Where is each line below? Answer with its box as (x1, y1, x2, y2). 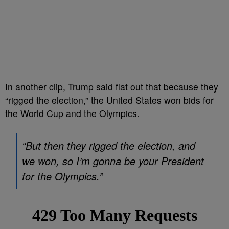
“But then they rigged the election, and (22, 138, 195, 153)
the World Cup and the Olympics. (5, 107, 140, 120)
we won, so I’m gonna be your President (22, 153, 204, 168)
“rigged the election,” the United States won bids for (5, 94, 214, 106)
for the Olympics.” (22, 169, 103, 184)
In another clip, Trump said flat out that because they (5, 80, 218, 93)
